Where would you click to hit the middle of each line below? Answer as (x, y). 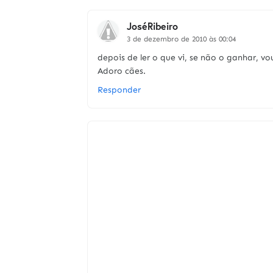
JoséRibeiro (152, 26)
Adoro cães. (122, 71)
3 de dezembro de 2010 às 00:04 (181, 39)
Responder (119, 90)
